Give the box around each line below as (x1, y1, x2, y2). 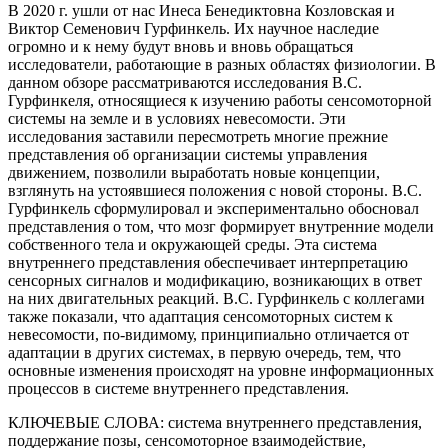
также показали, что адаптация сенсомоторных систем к (8, 308, 393, 326)
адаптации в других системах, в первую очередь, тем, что (8, 344, 401, 362)
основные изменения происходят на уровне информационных (8, 362, 434, 380)
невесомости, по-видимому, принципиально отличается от (8, 326, 409, 344)
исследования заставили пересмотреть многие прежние (8, 128, 388, 146)
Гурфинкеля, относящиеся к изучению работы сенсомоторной (8, 92, 432, 110)
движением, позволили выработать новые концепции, (8, 164, 380, 182)
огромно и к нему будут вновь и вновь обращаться (8, 38, 353, 56)
